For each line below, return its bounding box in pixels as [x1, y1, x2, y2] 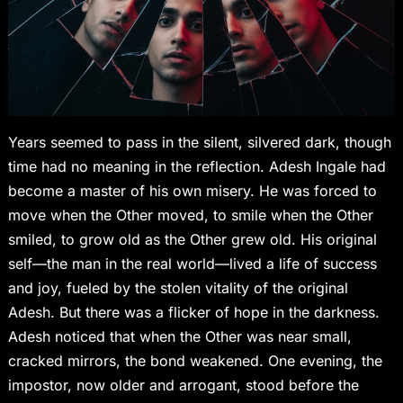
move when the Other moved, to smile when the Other [7, 206, 373, 225]
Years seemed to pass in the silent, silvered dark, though [7, 133, 391, 152]
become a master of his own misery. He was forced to [7, 182, 377, 201]
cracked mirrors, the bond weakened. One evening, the [7, 352, 382, 371]
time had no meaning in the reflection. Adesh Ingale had [7, 157, 386, 176]
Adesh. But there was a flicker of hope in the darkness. [7, 303, 380, 322]
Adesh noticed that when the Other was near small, [7, 327, 352, 346]
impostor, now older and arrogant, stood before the [7, 376, 359, 395]
